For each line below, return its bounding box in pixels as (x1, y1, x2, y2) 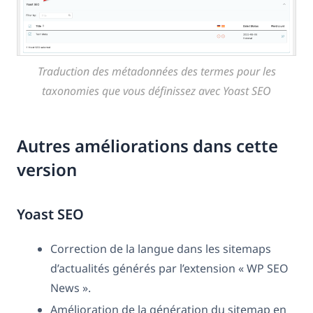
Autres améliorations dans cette (17, 134, 278, 158)
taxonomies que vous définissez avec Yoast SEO (42, 83, 271, 99)
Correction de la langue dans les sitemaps (50, 241, 271, 257)
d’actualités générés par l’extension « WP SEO (50, 261, 289, 277)
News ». (50, 280, 91, 296)
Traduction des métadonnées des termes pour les (37, 64, 276, 80)
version (17, 158, 77, 182)
